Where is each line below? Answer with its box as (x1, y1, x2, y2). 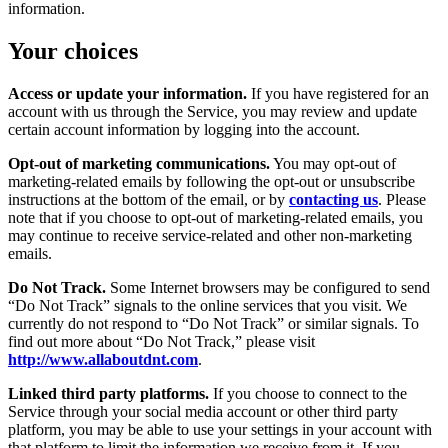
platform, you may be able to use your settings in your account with (8, 420, 432, 438)
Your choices (8, 37, 138, 64)
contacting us (289, 190, 378, 208)
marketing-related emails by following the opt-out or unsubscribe (8, 172, 415, 190)
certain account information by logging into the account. (8, 120, 360, 138)
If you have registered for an (247, 84, 429, 102)
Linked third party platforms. (8, 384, 209, 402)
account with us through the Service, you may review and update (8, 102, 417, 120)
